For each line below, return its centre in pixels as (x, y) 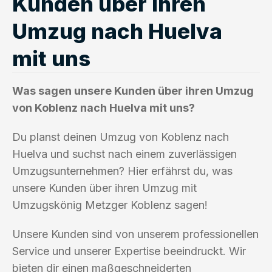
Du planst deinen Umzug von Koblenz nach (121, 137)
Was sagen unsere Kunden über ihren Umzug (133, 90)
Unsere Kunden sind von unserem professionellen (135, 234)
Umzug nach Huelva (117, 31)
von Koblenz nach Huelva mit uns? (104, 107)
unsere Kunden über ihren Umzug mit (104, 188)
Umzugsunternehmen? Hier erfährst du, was (122, 171)
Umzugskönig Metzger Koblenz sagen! (110, 205)
